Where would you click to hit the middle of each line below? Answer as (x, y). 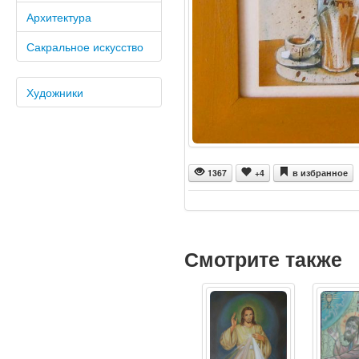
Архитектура (59, 17)
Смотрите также (263, 259)
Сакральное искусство (85, 46)
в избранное (320, 173)
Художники (55, 92)
